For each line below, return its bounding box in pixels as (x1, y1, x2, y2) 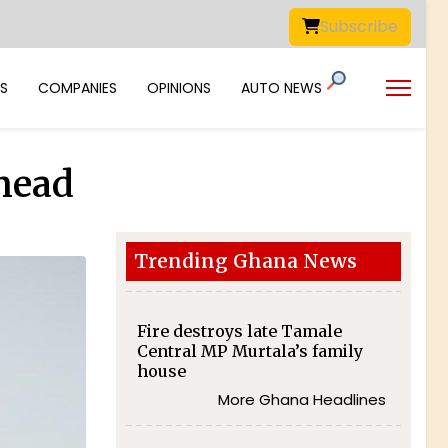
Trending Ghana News (133, 249, 357, 273)
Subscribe (320, 15, 398, 38)
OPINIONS (147, 78, 211, 98)
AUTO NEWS (241, 78, 322, 98)
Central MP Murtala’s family (136, 341, 363, 361)
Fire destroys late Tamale (136, 321, 342, 341)
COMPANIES (38, 78, 117, 98)
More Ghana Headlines (217, 389, 386, 410)
